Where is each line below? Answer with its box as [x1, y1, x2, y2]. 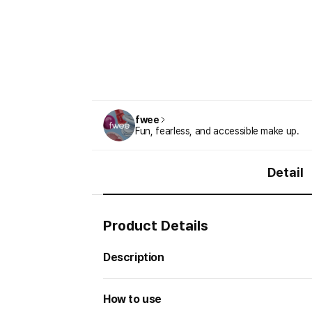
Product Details [103, 217, 208, 234]
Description [103, 251, 164, 264]
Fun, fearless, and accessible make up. [135, 125, 299, 136]
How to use [103, 292, 162, 306]
